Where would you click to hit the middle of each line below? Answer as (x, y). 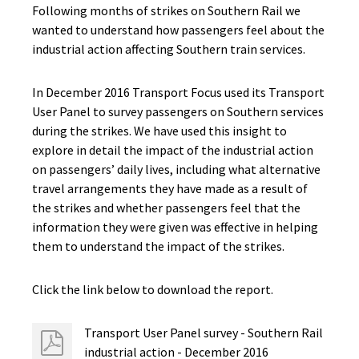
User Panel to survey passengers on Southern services (178, 111)
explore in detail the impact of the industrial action (173, 150)
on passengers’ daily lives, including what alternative (176, 169)
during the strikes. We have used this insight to (159, 131)
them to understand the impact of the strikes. (158, 246)
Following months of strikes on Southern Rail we (166, 10)
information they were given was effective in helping (175, 227)
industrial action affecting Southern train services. (169, 49)
